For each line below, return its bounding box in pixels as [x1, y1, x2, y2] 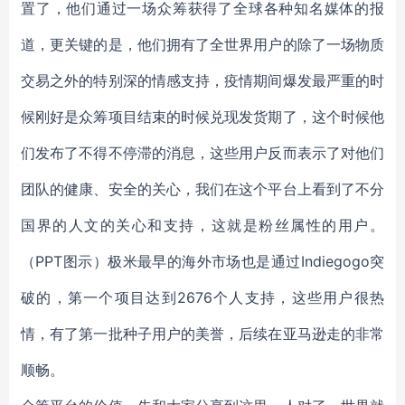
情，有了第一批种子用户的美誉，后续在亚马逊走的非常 [21, 325, 384, 343]
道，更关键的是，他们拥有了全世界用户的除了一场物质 [21, 35, 384, 53]
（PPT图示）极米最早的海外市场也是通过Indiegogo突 [21, 252, 384, 270]
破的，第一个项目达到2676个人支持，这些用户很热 [21, 288, 384, 306]
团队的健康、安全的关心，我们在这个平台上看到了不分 [21, 180, 384, 198]
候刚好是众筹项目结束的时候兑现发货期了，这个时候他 [21, 108, 384, 126]
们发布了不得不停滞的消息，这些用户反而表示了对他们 [21, 144, 384, 162]
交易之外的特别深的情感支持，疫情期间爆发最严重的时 [21, 71, 384, 89]
